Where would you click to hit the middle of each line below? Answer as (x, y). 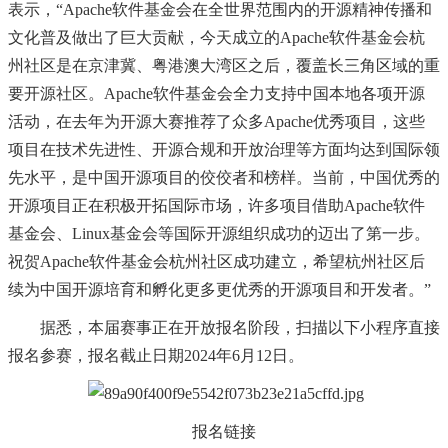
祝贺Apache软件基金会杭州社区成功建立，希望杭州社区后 (216, 262)
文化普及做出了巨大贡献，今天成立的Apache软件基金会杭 (216, 38)
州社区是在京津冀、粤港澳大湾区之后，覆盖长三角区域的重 (224, 66)
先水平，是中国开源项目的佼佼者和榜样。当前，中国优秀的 (224, 178)
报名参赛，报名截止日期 (96, 356)
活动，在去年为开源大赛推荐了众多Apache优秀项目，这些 (216, 122)
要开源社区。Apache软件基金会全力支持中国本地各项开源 (216, 94)
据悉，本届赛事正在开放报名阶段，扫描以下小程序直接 (224, 328)
